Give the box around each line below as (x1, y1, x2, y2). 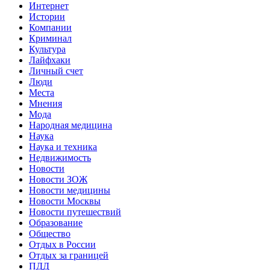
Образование (29, 218, 83, 228)
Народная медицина (29, 120, 112, 131)
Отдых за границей (29, 250, 108, 261)
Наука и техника (29, 142, 97, 152)
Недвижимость (29, 152, 91, 163)
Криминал (29, 33, 72, 44)
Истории (29, 11, 65, 22)
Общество (29, 228, 71, 239)
